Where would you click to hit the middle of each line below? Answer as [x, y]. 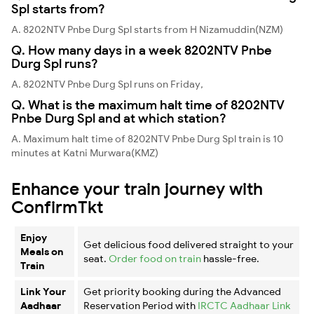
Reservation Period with [141, 305]
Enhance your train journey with [137, 188]
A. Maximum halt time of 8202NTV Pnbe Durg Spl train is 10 [147, 138]
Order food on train [155, 258]
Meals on [42, 251]
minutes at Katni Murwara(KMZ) [85, 152]
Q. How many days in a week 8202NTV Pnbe [142, 50]
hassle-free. [230, 258]
